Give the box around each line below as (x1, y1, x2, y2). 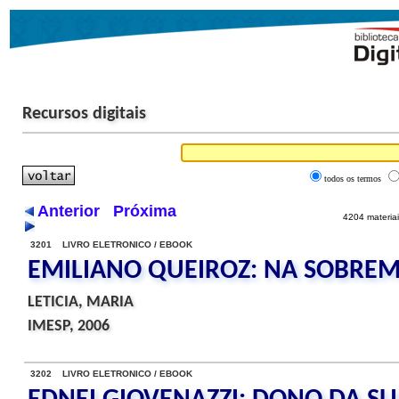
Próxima (113, 202, 176, 220)
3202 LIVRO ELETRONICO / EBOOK (30, 369, 192, 379)
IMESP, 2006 (28, 318, 110, 335)
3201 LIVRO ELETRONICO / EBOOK (30, 240, 192, 249)
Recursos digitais (22, 105, 146, 123)
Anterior (37, 202, 100, 220)
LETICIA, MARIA (28, 294, 134, 311)
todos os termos (323, 174, 381, 183)
